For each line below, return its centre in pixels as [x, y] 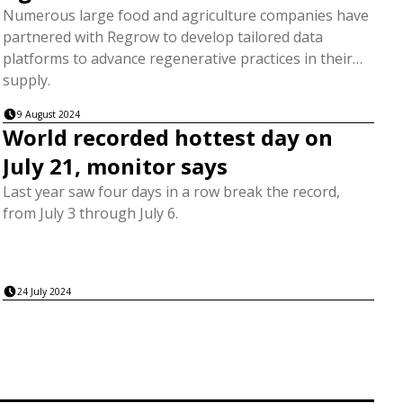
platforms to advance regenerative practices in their [177, 58]
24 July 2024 [44, 291]
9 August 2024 [48, 115]
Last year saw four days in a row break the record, [171, 192]
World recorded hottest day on [167, 138]
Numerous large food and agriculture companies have [185, 15]
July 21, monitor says [115, 166]
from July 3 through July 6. [90, 214]
